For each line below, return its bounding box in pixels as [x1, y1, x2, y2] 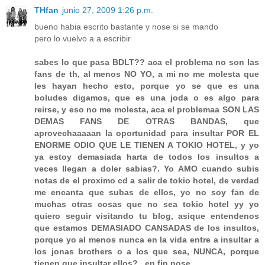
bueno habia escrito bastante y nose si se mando [34, 21, 218, 31]
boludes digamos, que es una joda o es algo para [34, 92, 259, 102]
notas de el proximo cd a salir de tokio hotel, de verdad [34, 175, 259, 185]
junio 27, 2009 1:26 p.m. [62, 5, 153, 15]
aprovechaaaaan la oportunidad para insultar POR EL [34, 128, 259, 138]
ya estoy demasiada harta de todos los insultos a [34, 151, 259, 161]
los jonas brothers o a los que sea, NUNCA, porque [34, 246, 259, 256]
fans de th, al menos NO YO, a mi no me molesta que [34, 69, 259, 79]
